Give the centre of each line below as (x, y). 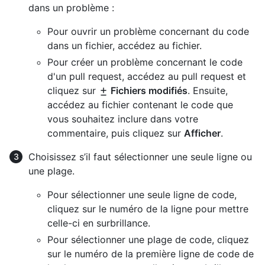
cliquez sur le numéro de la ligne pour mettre (148, 209)
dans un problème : (71, 7)
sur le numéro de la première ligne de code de (151, 253)
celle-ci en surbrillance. (99, 223)
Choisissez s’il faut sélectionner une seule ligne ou (140, 156)
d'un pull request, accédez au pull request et (147, 76)
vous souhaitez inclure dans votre (123, 119)
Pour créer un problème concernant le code (145, 62)
